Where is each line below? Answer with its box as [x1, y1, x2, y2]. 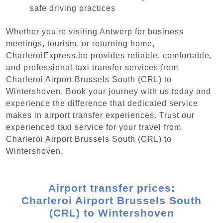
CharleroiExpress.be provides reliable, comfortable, [6, 51, 212, 60]
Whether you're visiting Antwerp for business [6, 27, 184, 36]
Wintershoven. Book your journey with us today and [6, 87, 211, 96]
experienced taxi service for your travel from [6, 122, 181, 131]
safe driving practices [30, 4, 115, 13]
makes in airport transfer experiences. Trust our [6, 111, 195, 119]
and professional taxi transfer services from [6, 63, 178, 72]
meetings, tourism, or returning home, [6, 39, 155, 48]
